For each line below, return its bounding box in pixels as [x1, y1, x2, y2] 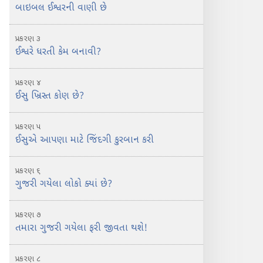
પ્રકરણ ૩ [15, 34, 41, 44]
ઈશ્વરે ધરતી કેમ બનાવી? [15, 46, 101, 59]
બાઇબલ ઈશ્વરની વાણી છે [15, 2, 107, 15]
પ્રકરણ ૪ [15, 78, 41, 88]
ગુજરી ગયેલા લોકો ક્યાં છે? [15, 178, 112, 191]
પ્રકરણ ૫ [15, 122, 41, 132]
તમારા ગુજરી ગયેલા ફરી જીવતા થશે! [15, 222, 147, 235]
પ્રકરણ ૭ [15, 210, 41, 220]
